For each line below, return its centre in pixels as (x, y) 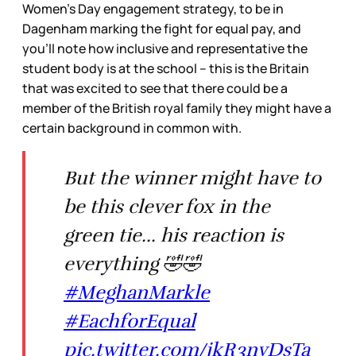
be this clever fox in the (167, 207)
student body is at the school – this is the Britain (166, 69)
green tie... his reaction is (174, 236)
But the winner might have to (192, 178)
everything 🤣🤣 (132, 264)
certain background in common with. (133, 128)
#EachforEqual (130, 321)
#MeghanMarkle (137, 293)
